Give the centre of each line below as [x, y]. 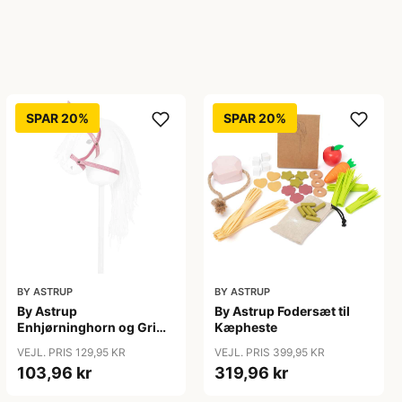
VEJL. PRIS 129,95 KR [71, 353]
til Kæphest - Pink [71, 344]
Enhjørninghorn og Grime [96, 328]
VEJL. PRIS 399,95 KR [270, 353]
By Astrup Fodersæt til [283, 311]
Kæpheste [246, 328]
